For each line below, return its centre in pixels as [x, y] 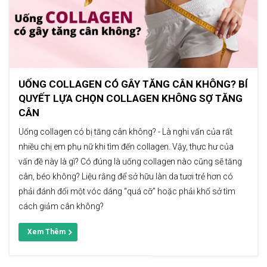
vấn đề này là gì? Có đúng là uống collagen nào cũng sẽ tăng [130, 162]
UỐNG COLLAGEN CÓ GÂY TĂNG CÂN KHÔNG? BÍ [133, 84]
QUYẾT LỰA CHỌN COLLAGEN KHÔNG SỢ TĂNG [131, 99]
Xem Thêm [46, 232]
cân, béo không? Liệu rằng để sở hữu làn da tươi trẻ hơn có [126, 177]
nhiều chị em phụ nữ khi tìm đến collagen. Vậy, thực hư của [126, 147]
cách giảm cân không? [61, 207]
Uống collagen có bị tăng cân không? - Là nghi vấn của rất [125, 132]
